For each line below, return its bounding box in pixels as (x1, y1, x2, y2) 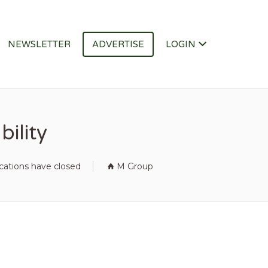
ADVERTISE (92, 39, 144, 50)
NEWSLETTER (8, 39, 71, 50)
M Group (117, 161, 153, 172)
